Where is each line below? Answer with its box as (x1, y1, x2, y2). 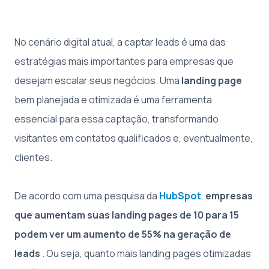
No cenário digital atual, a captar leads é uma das (14, 35, 226, 49)
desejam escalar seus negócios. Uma (14, 74, 181, 87)
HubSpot (159, 189, 201, 202)
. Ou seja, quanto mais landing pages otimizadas (40, 247, 251, 260)
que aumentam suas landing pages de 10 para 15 (14, 208, 239, 222)
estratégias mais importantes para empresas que (14, 55, 234, 68)
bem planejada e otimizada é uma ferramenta (14, 93, 212, 106)
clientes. (14, 151, 52, 164)
